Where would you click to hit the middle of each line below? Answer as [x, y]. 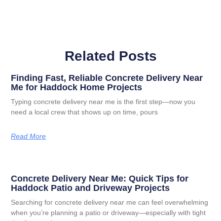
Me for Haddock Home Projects [77, 88]
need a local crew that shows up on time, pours [85, 112]
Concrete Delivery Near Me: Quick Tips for [100, 179]
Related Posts [110, 56]
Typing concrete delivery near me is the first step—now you [103, 102]
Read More [29, 136]
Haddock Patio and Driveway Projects [91, 188]
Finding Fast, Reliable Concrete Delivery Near [107, 78]
